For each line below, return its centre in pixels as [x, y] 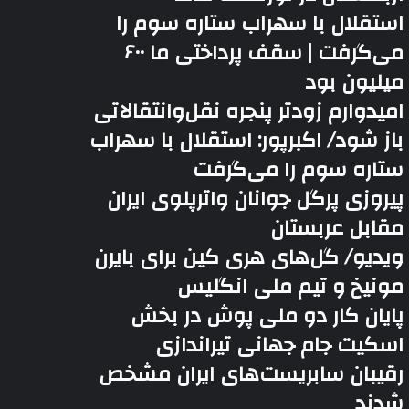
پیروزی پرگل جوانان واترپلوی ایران [256, 199]
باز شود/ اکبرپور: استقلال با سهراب [247, 141]
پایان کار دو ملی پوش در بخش [267, 316]
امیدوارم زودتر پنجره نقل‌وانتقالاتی [249, 111]
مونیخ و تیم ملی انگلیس [291, 287]
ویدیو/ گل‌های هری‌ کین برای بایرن [249, 257]
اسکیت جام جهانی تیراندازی [280, 345]
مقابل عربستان [337, 228]
